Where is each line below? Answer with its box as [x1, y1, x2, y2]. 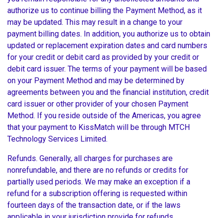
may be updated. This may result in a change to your [7, 18, 182, 27]
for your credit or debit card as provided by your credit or [7, 53, 199, 62]
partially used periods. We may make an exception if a [7, 177, 190, 187]
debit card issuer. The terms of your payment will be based [7, 64, 207, 74]
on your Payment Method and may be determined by [7, 76, 184, 86]
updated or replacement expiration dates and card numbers [7, 41, 207, 51]
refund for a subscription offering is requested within [7, 189, 187, 199]
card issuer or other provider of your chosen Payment [7, 99, 188, 109]
